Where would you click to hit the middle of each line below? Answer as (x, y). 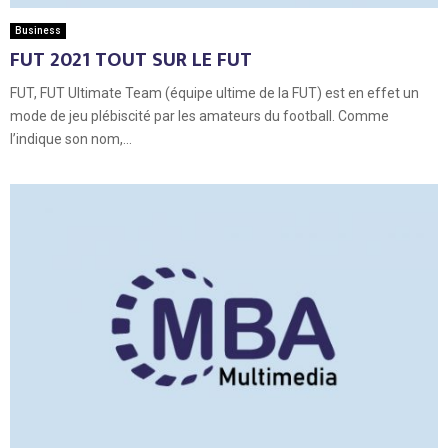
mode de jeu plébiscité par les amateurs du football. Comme (199, 115)
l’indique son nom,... (71, 138)
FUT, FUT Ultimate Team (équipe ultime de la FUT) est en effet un (214, 92)
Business (38, 30)
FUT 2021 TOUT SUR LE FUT (131, 59)
